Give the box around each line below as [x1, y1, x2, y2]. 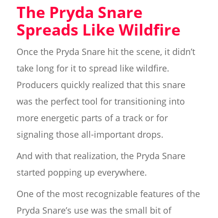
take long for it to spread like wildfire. [16, 62, 169, 74]
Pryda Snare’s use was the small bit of [16, 204, 171, 216]
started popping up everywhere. [16, 166, 147, 178]
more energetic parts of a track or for [16, 112, 168, 124]
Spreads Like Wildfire [16, 19, 181, 40]
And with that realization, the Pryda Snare [16, 150, 185, 162]
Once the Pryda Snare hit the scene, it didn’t [16, 46, 195, 57]
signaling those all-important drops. [16, 128, 163, 140]
